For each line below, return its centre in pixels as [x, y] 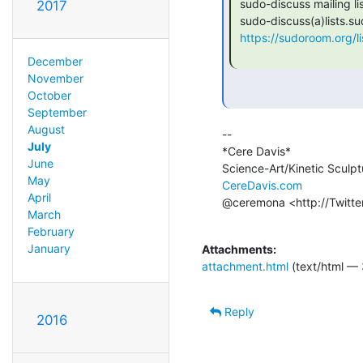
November [55, 78]
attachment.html [245, 266]
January [49, 248]
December [55, 61]
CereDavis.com [262, 185]
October [49, 95]
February [51, 231]
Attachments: [239, 249]
